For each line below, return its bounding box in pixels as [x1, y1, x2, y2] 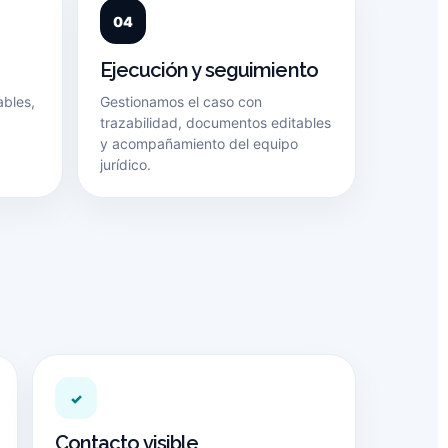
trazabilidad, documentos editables [99, 114, 331, 131]
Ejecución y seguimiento [99, 58, 318, 82]
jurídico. [99, 156, 151, 173]
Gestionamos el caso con [99, 93, 262, 110]
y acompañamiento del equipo [99, 135, 298, 152]
